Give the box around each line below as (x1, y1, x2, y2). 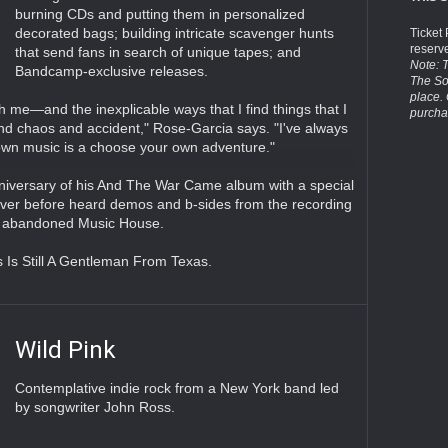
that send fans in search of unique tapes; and (14, 44, 301, 61)
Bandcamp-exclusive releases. (14, 63, 208, 80)
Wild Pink (14, 336, 116, 365)
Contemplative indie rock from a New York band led (14, 380, 339, 397)
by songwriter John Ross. (14, 399, 175, 416)
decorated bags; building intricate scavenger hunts (14, 25, 334, 42)
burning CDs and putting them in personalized (14, 6, 305, 23)
